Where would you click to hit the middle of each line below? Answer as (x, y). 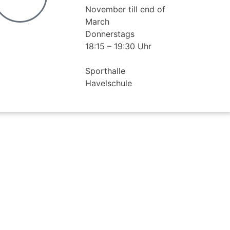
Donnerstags (110, 34)
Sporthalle (105, 71)
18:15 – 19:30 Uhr (118, 46)
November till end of (125, 9)
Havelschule (108, 83)
